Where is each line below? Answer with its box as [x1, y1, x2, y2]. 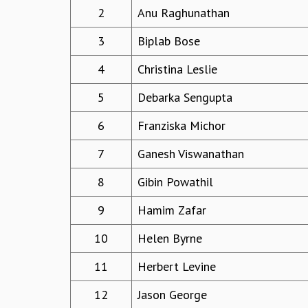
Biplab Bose [137, 33, 200, 49]
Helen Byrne [137, 230, 202, 247]
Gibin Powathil [137, 174, 213, 190]
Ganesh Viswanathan [137, 146, 244, 162]
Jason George [137, 287, 207, 303]
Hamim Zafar [137, 202, 206, 219]
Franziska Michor [137, 118, 225, 134]
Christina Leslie [137, 61, 217, 78]
